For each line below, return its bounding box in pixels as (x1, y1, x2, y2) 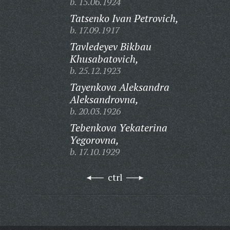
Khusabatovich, (69, 52, 139, 66)
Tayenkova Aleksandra (69, 80, 169, 94)
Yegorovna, (69, 133, 119, 147)
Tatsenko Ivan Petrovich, (69, 11, 179, 25)
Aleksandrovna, (69, 92, 139, 106)
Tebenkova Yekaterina (69, 121, 167, 135)
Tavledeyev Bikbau (69, 40, 151, 53)
